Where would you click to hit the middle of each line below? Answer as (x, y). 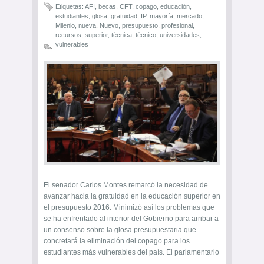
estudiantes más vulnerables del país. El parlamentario (131, 253)
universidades (180, 35)
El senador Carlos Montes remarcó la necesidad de (126, 185)
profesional (177, 26)
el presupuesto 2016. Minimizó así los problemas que (129, 208)
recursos (68, 35)
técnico (146, 35)
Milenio (65, 26)
